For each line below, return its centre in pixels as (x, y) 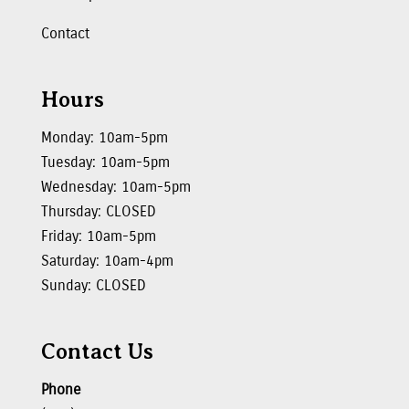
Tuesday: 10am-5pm (105, 163)
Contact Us (97, 352)
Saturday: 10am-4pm (107, 261)
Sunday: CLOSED (93, 286)
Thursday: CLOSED (98, 212)
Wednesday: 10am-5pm (115, 187)
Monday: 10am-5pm (104, 138)
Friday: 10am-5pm (98, 236)
